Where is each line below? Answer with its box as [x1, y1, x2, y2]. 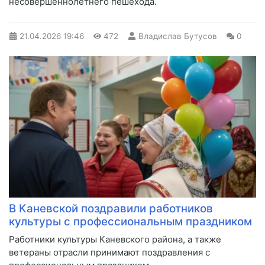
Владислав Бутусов [138, 31, 217, 41]
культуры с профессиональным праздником [9, 215, 252, 229]
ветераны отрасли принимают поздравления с [9, 247, 210, 258]
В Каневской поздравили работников [9, 202, 213, 216]
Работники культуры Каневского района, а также [9, 234, 221, 245]
